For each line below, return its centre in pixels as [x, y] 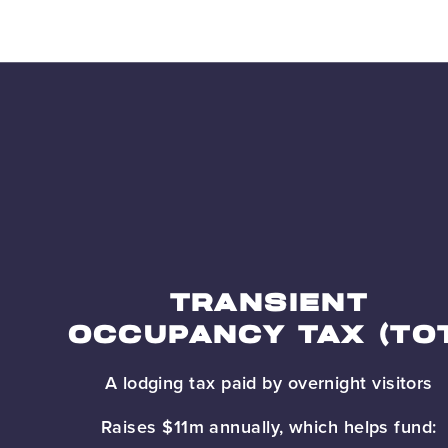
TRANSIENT [269, 304]
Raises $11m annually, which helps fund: [269, 426]
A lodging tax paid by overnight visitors [268, 382]
